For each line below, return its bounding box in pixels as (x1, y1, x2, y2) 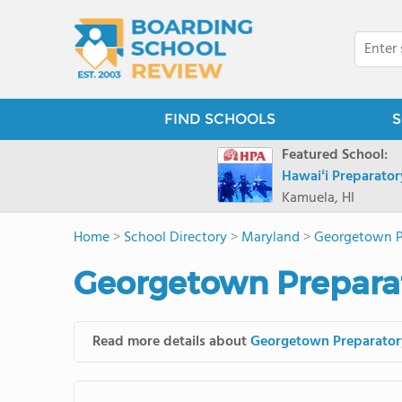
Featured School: (282, 144, 388, 167)
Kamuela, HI (282, 187, 354, 210)
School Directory (124, 226, 227, 249)
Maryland (241, 226, 300, 249)
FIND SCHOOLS (163, 110, 275, 127)
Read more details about (92, 330, 250, 354)
